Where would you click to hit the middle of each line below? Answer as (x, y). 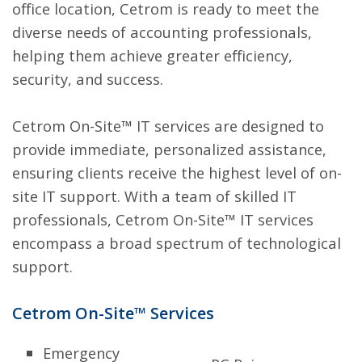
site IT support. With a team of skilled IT (154, 196)
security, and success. (88, 78)
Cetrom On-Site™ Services (113, 313)
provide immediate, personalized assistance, (169, 149)
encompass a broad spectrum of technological (177, 242)
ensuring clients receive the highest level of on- (177, 172)
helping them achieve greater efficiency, (152, 55)
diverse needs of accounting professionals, (162, 32)
